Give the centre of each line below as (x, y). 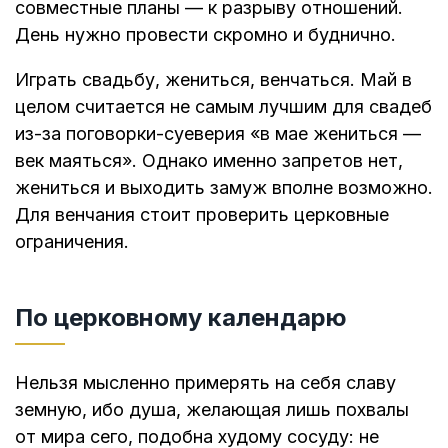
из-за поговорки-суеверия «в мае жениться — (218, 133)
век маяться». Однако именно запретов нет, (209, 160)
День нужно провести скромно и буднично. (205, 34)
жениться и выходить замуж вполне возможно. (224, 187)
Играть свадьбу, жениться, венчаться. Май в (213, 79)
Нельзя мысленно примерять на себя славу (205, 383)
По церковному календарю (181, 318)
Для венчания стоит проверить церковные (202, 214)
